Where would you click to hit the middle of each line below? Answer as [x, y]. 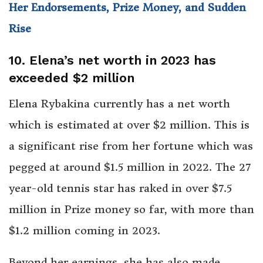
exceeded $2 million [72, 78]
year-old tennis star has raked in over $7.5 [120, 188]
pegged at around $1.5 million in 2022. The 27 [130, 167]
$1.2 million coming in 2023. [85, 231]
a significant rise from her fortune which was [131, 146]
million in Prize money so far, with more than [131, 210]
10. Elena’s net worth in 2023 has [112, 60]
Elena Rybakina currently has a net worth [119, 104]
